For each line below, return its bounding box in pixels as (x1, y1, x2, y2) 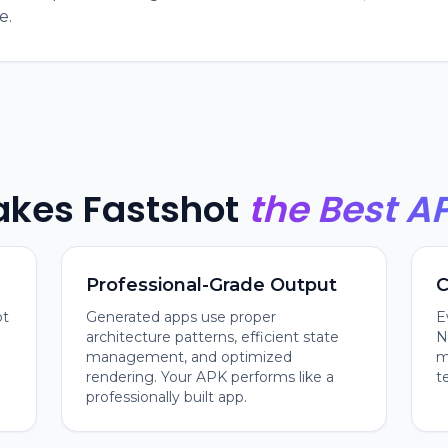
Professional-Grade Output (86, 274, 338, 296)
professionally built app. (86, 388, 248, 406)
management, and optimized (86, 348, 293, 366)
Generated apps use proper (86, 308, 277, 326)
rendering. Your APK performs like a (86, 368, 335, 386)
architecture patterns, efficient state (86, 328, 340, 346)
